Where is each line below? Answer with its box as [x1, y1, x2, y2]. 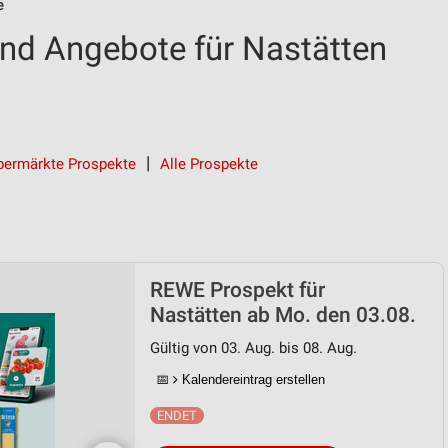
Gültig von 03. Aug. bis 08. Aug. [150, 339, 357, 357]
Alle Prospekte [160, 155, 258, 173]
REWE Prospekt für [150, 278, 325, 302]
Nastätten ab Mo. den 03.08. [150, 303, 416, 327]
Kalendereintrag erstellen [178, 372, 325, 387]
